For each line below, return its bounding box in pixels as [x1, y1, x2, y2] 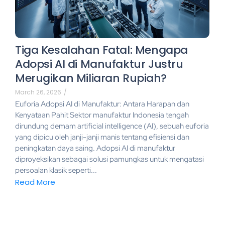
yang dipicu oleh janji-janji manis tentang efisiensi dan [15, 132, 189, 142]
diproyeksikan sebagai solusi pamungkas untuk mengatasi [15, 154, 204, 164]
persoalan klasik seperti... [15, 165, 97, 175]
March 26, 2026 [15, 87, 61, 96]
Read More [15, 177, 55, 188]
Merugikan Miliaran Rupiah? [15, 70, 167, 86]
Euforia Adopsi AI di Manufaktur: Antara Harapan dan [15, 98, 189, 109]
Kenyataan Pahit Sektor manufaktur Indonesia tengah [15, 109, 189, 120]
